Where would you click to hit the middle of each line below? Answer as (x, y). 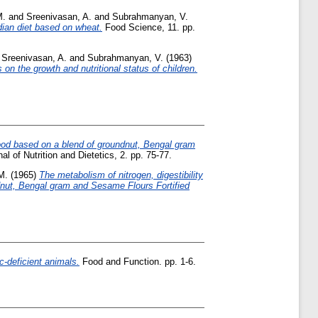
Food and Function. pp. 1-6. (138, 261)
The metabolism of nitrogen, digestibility (121, 175)
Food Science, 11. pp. (149, 27)
